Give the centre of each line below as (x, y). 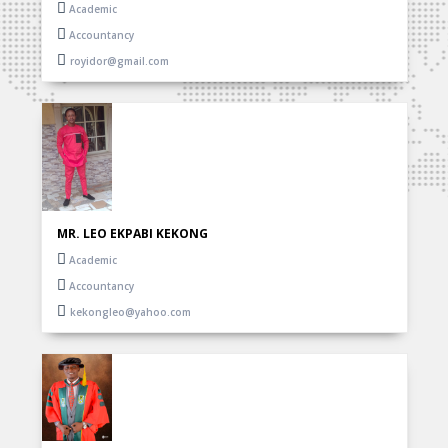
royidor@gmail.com (119, 60)
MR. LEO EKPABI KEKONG (132, 233)
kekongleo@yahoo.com (130, 311)
